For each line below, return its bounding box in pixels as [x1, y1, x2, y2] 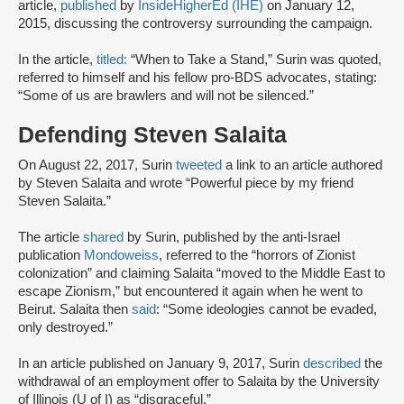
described [303, 356, 364, 372]
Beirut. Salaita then [18, 302, 132, 317]
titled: [96, 52, 131, 68]
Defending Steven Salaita [18, 123, 293, 148]
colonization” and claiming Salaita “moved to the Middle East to [18, 266, 385, 281]
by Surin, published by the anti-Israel [127, 230, 340, 245]
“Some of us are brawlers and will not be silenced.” [18, 88, 314, 104]
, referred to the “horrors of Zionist [159, 248, 355, 263]
